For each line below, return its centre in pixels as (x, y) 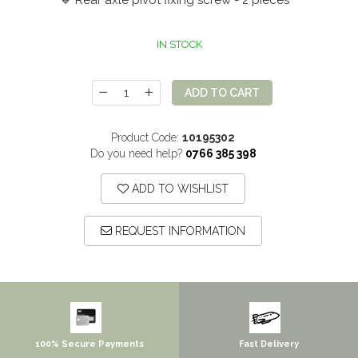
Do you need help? (136, 154)
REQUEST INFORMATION (179, 231)
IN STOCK (179, 45)
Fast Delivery (268, 344)
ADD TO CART (222, 93)
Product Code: (145, 138)
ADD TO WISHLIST (179, 189)
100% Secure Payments (89, 344)
